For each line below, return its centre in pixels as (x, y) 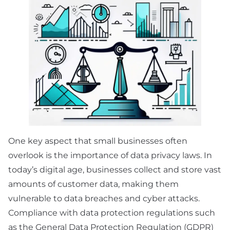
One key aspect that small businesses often (98, 141)
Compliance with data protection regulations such (112, 213)
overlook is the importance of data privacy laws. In (110, 156)
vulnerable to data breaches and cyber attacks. (104, 199)
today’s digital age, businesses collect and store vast (115, 170)
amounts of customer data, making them (93, 184)
